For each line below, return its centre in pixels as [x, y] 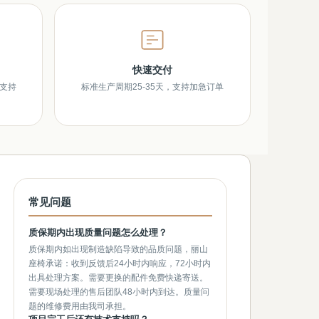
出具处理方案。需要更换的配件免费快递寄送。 [118, 278]
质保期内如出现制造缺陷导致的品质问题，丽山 [118, 249]
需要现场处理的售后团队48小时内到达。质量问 [119, 292]
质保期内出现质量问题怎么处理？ [98, 232]
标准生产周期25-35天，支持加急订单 [152, 87]
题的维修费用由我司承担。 [80, 306]
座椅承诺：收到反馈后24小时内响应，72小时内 [120, 263]
